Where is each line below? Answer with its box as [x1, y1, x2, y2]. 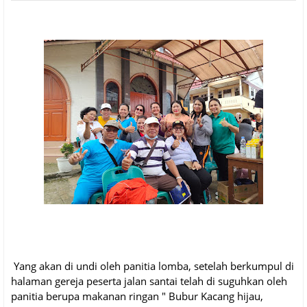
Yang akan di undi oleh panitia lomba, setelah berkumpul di [11, 259, 294, 273]
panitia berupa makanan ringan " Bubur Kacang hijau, [11, 289, 263, 304]
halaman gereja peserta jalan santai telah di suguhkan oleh [11, 274, 287, 288]
